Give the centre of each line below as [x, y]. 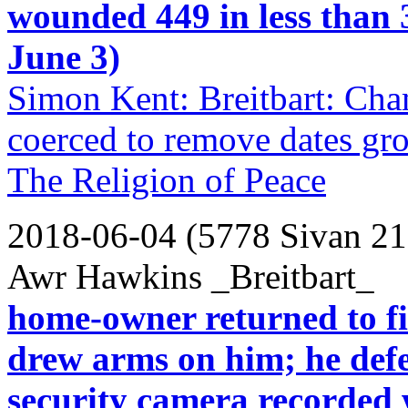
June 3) [64, 56]
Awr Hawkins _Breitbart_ [191, 276]
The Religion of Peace [167, 179]
